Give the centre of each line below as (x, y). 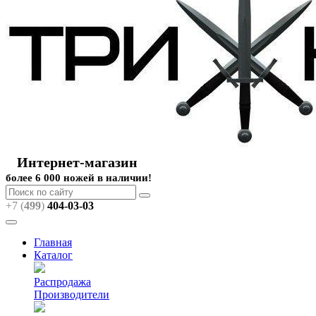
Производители (72, 294)
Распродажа (62, 282)
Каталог (53, 255)
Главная (53, 242)
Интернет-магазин (77, 162)
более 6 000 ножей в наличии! (79, 178)
